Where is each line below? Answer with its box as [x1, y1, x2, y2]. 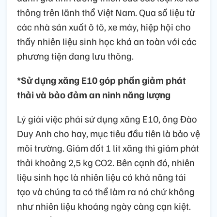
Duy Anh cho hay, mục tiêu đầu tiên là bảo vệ [17, 126, 200, 139]
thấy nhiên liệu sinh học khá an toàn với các [17, 34, 197, 47]
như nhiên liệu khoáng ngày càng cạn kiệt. [17, 199, 191, 212]
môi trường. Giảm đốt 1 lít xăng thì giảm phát [17, 141, 199, 154]
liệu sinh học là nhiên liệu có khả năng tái [17, 170, 186, 183]
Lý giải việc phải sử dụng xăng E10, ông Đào [17, 112, 197, 125]
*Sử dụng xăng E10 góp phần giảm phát [17, 73, 186, 86]
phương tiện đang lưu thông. [17, 49, 134, 62]
